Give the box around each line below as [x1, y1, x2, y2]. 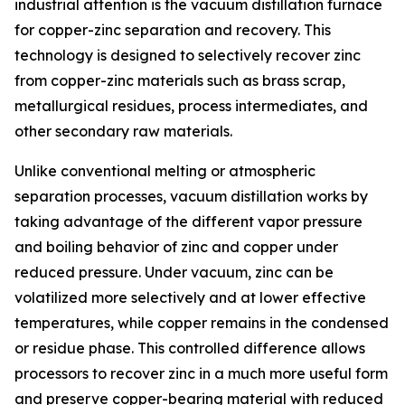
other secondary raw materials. [14, 122, 232, 141]
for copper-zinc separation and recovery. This [14, 21, 331, 40]
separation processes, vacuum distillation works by [14, 187, 368, 206]
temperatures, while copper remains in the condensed [14, 314, 389, 333]
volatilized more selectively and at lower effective [14, 288, 366, 307]
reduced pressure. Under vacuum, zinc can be [14, 263, 334, 282]
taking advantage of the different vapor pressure [14, 212, 363, 231]
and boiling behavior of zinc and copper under [14, 238, 338, 257]
